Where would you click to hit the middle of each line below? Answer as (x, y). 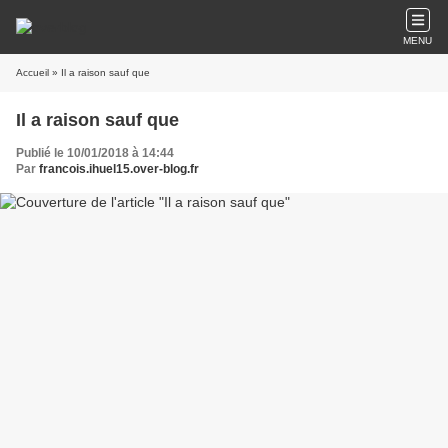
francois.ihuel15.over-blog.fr (119, 169)
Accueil (32, 72)
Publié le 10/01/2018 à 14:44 (95, 153)
